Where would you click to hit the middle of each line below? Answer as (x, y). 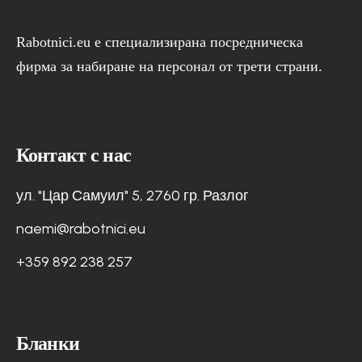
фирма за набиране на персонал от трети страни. (169, 66)
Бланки (48, 343)
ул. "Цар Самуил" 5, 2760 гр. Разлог (132, 195)
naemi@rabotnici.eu (80, 228)
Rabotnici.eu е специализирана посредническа (159, 42)
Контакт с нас (74, 155)
